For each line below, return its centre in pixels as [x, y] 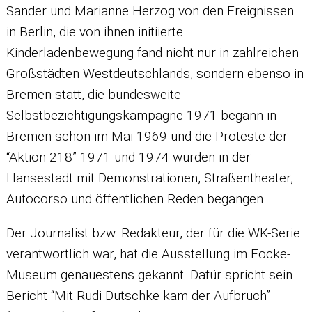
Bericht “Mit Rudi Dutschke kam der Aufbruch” [138, 295]
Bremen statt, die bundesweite [94, 94]
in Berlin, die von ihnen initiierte [95, 31]
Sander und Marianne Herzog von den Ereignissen [150, 10]
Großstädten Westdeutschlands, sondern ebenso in [155, 73]
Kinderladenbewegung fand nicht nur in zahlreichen [153, 52]
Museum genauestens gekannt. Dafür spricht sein [149, 274]
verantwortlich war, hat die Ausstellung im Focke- [148, 253]
